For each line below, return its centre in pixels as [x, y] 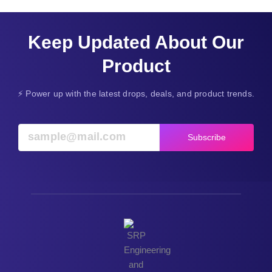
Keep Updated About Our [136, 42]
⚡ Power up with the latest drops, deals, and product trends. [136, 94]
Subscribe [207, 137]
